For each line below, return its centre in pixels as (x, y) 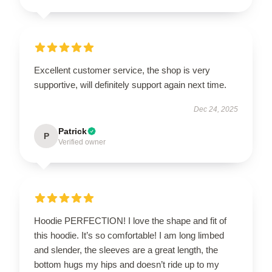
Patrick (73, 131)
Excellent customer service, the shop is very (122, 70)
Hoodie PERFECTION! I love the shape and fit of (130, 220)
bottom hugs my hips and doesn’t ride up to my (127, 264)
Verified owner (82, 142)
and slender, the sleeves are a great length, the (126, 250)
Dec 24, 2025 (216, 109)
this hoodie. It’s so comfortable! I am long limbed (129, 235)
